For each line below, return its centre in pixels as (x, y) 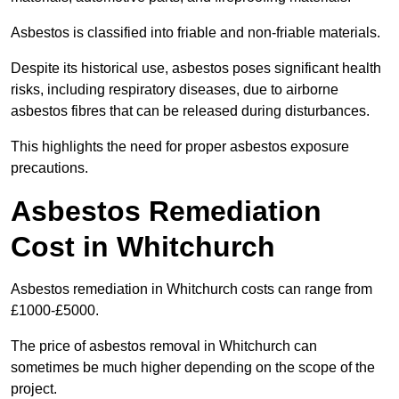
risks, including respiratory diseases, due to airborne (175, 90)
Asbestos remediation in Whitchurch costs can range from (191, 289)
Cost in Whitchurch (143, 247)
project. (34, 389)
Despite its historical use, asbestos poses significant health (196, 69)
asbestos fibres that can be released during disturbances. (190, 111)
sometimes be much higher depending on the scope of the (193, 368)
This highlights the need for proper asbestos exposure (180, 147)
